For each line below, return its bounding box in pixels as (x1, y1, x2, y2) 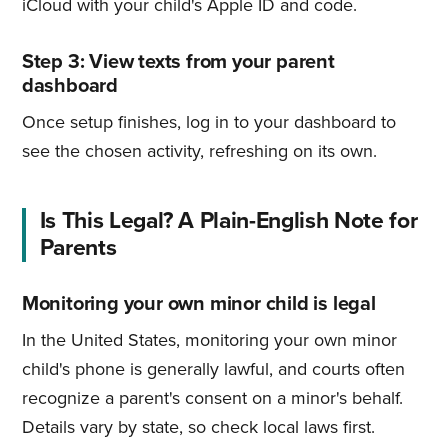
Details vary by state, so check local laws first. (21, 415, 375, 438)
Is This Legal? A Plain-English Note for (39, 206, 418, 235)
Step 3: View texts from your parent (21, 50, 335, 75)
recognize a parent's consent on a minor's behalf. (21, 386, 403, 409)
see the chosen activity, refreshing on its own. (21, 140, 377, 163)
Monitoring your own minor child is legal (21, 291, 376, 316)
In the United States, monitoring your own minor (21, 328, 397, 351)
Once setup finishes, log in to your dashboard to (21, 111, 396, 134)
